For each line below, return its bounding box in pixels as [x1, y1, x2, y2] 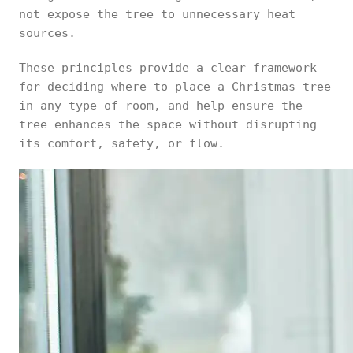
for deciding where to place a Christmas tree [19, 80, 331, 94]
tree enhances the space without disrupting [19, 117, 317, 132]
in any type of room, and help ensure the [19, 98, 303, 113]
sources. [19, 26, 76, 40]
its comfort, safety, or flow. [19, 136, 225, 150]
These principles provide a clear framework [19, 61, 317, 75]
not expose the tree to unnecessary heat [19, 7, 295, 21]
